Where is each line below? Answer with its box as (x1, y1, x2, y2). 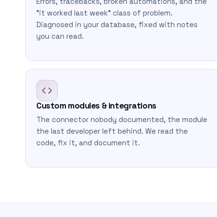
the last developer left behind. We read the (36, 127, 188, 136)
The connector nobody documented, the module (36, 115, 207, 124)
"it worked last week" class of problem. (36, 9, 172, 17)
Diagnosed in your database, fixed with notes (36, 20, 198, 29)
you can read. (36, 32, 84, 41)
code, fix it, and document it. (36, 139, 140, 147)
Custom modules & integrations (36, 100, 156, 111)
